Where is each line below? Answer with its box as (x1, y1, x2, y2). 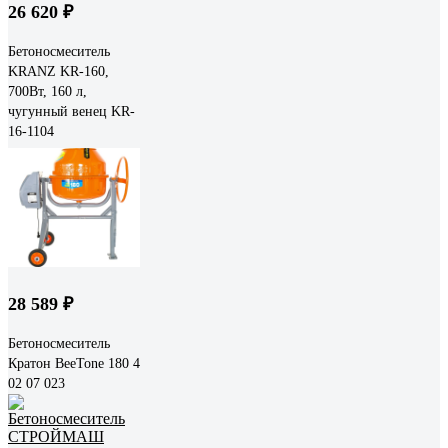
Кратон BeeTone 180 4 (8, 355, 140, 371)
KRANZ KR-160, (8, 63, 109, 79)
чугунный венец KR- (8, 103, 135, 119)
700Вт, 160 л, (8, 83, 87, 99)
